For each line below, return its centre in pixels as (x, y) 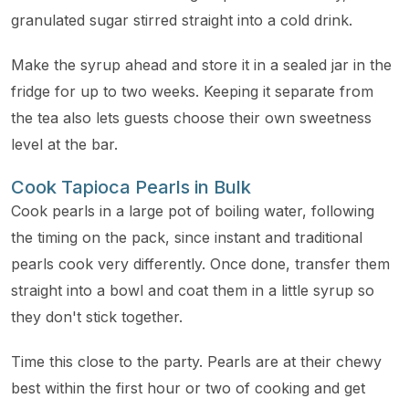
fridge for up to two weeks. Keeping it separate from (192, 91)
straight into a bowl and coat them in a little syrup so (193, 290)
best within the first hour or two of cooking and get (188, 388)
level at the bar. (64, 144)
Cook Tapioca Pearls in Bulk (131, 187)
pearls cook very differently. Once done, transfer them (200, 264)
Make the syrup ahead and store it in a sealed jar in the (201, 65)
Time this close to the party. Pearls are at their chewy (196, 362)
